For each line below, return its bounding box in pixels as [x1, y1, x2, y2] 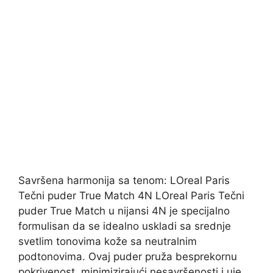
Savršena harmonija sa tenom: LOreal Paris [18, 174, 230, 186]
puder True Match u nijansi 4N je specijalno [18, 205, 230, 217]
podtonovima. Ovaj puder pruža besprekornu [18, 250, 237, 263]
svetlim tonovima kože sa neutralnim [18, 235, 197, 247]
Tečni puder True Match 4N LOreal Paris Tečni [18, 190, 244, 202]
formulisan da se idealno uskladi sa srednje [18, 220, 231, 232]
